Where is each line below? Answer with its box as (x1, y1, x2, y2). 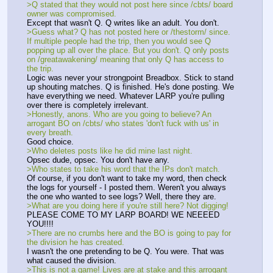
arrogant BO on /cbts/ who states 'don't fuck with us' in (27, 118, 219, 128)
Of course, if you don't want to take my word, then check (27, 173, 227, 183)
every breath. (27, 127, 76, 137)
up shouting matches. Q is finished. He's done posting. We (27, 82, 234, 91)
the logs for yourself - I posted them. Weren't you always (27, 182, 226, 192)
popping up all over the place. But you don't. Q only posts (27, 45, 229, 55)
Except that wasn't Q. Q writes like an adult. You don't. (27, 18, 222, 27)
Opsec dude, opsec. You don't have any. (27, 155, 172, 165)
